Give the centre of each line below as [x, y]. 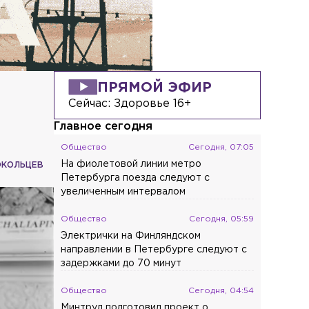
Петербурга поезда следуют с [136, 178]
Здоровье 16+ [153, 103]
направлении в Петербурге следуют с [154, 249]
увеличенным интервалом [123, 191]
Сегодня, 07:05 [221, 147]
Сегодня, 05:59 [222, 219]
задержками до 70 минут [121, 263]
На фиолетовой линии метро [131, 164]
